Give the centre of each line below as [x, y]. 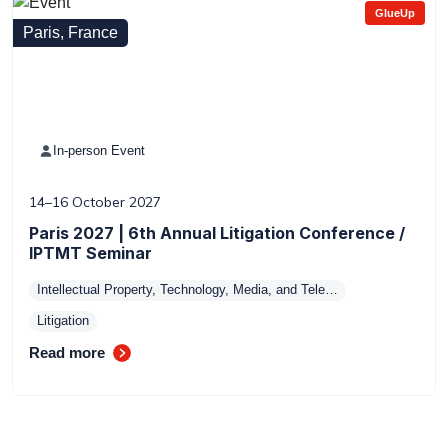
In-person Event [99, 150]
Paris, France [70, 32]
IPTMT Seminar [90, 253]
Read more [67, 352]
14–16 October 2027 [95, 202]
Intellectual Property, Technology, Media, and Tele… [187, 289]
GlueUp [395, 13]
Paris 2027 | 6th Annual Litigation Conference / [217, 233]
